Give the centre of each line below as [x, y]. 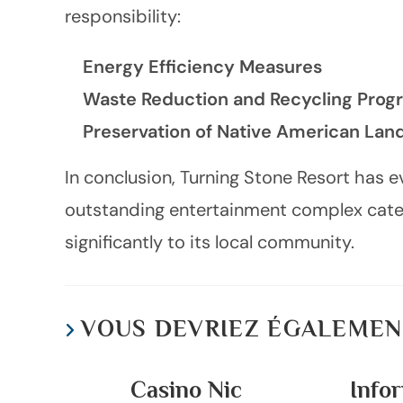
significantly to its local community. [210, 242]
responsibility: [123, 16]
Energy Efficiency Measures [202, 67]
